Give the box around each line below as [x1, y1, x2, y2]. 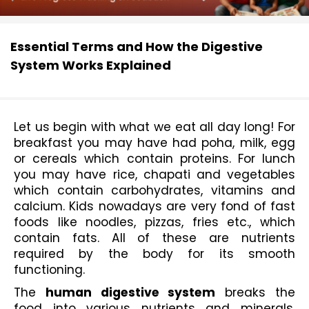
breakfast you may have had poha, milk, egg [14, 134, 295, 152]
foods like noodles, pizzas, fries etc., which [14, 214, 295, 231]
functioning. [14, 261, 85, 279]
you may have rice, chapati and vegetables [14, 166, 295, 183]
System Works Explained [10, 57, 171, 74]
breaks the [215, 283, 296, 301]
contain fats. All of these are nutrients [14, 230, 295, 247]
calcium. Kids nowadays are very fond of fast [14, 198, 295, 215]
